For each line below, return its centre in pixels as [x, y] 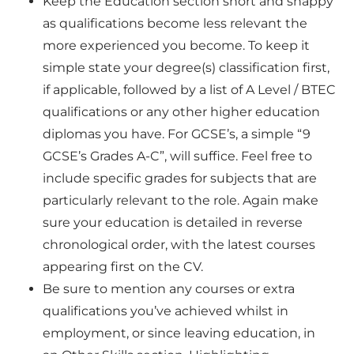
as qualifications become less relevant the [175, 24]
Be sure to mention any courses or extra [169, 289]
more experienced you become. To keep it [177, 46]
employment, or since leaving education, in [179, 333]
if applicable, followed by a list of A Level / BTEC [190, 90]
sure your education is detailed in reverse [173, 223]
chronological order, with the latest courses [179, 245]
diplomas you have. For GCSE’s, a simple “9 [177, 134]
